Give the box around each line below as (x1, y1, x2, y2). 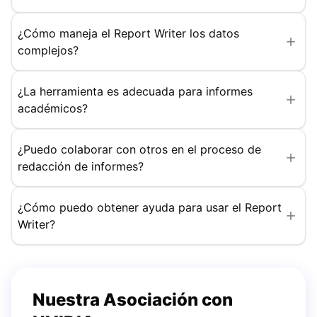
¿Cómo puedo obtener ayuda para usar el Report (18, 200, 282, 214)
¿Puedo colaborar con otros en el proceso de (18, 142, 261, 156)
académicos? (18, 100, 88, 115)
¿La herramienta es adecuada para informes (18, 83, 253, 98)
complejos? (18, 42, 79, 57)
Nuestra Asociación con (33, 289, 233, 310)
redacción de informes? (18, 158, 144, 173)
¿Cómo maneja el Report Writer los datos (18, 25, 239, 40)
